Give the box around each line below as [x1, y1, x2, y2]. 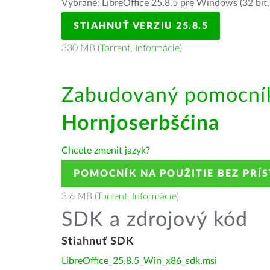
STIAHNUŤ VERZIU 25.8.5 [74, 21, 208, 31]
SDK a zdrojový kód [61, 210, 248, 230]
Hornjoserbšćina [61, 113, 219, 134]
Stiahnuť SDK [61, 236, 134, 247]
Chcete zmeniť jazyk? [61, 146, 150, 155]
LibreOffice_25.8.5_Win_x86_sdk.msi [61, 256, 217, 266]
